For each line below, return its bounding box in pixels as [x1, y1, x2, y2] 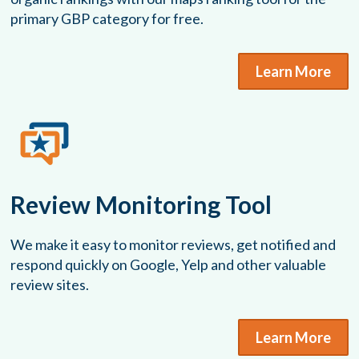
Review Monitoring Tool [10, 190, 272, 220]
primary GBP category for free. [10, 10, 204, 28]
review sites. [10, 276, 90, 294]
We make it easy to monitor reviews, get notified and [10, 236, 337, 254]
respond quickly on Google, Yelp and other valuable [10, 256, 327, 274]
